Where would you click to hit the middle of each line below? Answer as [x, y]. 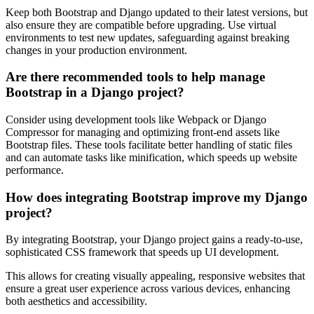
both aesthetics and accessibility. [76, 301]
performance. [35, 170]
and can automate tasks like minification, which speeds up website [151, 158]
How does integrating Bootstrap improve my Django [157, 197]
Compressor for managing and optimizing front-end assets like [143, 132]
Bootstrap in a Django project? [95, 93]
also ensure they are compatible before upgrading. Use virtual [141, 25]
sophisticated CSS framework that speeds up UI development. [142, 252]
